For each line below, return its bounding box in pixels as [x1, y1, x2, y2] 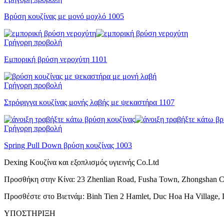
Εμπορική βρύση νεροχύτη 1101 [4, 54, 107, 63]
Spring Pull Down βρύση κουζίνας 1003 [4, 140, 132, 149]
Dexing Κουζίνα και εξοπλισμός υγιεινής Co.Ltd [4, 157, 159, 166]
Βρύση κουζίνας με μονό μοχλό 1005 [4, 11, 124, 20]
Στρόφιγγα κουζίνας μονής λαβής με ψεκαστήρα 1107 [4, 97, 174, 106]
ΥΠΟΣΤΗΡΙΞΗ [4, 208, 55, 217]
